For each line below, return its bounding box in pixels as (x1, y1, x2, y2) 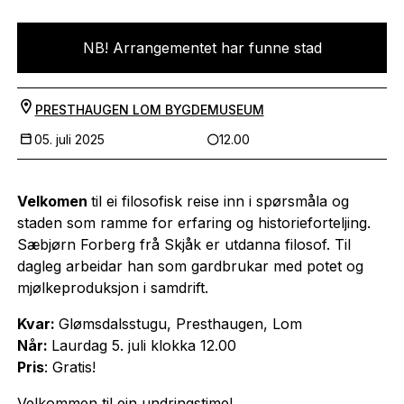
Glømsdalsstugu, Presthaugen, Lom (58, 314, 302, 333)
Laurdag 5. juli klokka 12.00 (50, 335, 236, 354)
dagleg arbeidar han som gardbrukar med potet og (16, 256, 363, 275)
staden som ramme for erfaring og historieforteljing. (16, 213, 371, 232)
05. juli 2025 (33, 131, 105, 147)
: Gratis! (43, 357, 96, 376)
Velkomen (16, 191, 91, 210)
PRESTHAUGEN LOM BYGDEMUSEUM (34, 102, 264, 118)
